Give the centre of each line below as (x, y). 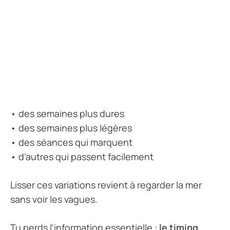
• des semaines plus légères (71, 128)
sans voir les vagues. (54, 199)
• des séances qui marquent (71, 142)
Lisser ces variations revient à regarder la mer (106, 185)
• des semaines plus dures (67, 114)
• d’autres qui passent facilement (82, 157)
